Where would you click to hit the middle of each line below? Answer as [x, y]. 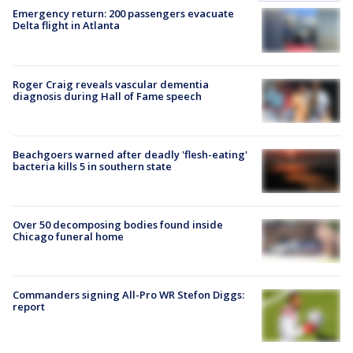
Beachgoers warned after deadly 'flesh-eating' [130, 154]
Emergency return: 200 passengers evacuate [123, 14]
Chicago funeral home [68, 236]
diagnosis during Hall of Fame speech [107, 96]
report [29, 307]
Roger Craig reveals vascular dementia [111, 84]
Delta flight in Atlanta [66, 26]
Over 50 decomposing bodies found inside [118, 225]
